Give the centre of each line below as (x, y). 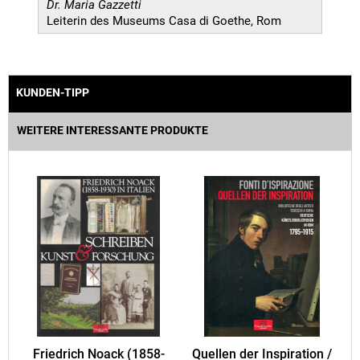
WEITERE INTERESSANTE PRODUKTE (112, 130)
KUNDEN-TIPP (53, 92)
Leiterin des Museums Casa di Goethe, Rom (164, 20)
